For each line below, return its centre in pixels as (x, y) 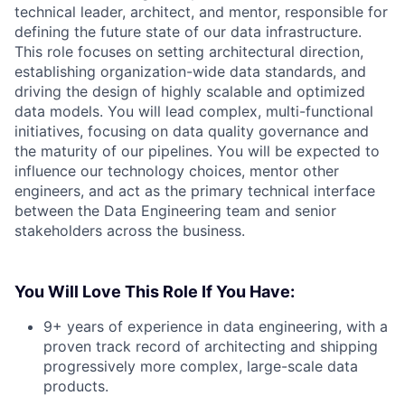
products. (76, 386)
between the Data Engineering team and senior (175, 211)
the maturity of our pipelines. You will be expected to (197, 151)
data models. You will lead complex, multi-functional (194, 111)
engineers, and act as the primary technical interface (195, 191)
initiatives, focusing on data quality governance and (192, 131)
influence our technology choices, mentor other (177, 171)
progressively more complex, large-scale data (201, 366)
